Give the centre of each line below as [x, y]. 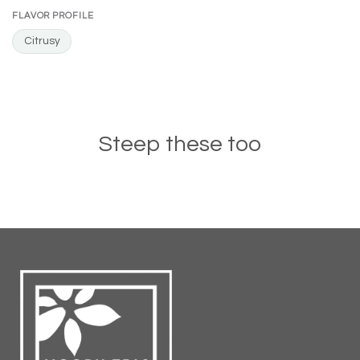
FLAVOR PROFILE [53, 16]
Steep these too [180, 144]
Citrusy [42, 41]
